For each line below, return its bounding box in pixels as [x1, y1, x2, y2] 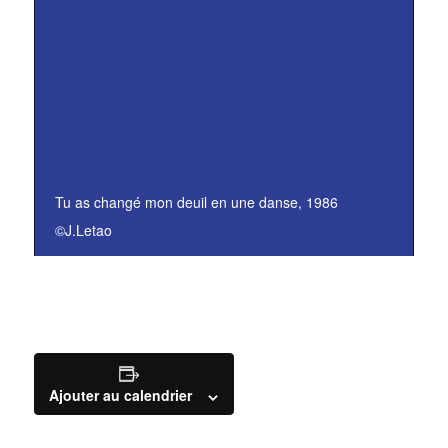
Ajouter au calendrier [49, 385, 193, 406]
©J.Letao [54, 220, 112, 241]
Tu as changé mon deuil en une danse [54, 192, 298, 213]
